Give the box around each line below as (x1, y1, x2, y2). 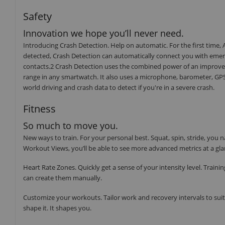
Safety (23, 10, 52, 24)
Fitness (23, 101, 56, 116)
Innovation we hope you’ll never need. (23, 27, 184, 40)
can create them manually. (23, 173, 102, 183)
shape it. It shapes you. (23, 203, 91, 212)
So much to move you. (23, 119, 118, 132)
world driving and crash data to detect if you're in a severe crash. (23, 83, 214, 92)
